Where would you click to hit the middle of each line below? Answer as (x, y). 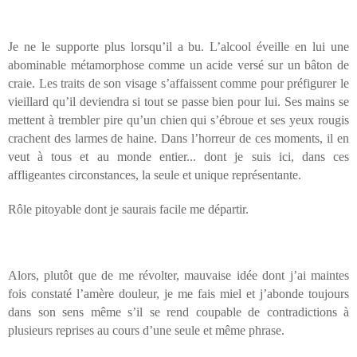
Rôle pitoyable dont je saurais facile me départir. (128, 210)
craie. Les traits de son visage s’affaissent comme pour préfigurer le (178, 84)
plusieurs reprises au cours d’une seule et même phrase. (146, 331)
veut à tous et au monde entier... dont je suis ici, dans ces (178, 157)
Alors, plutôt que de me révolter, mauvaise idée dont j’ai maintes (178, 276)
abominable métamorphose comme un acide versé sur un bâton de (178, 65)
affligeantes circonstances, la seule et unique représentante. (155, 175)
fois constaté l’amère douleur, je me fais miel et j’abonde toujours (178, 294)
